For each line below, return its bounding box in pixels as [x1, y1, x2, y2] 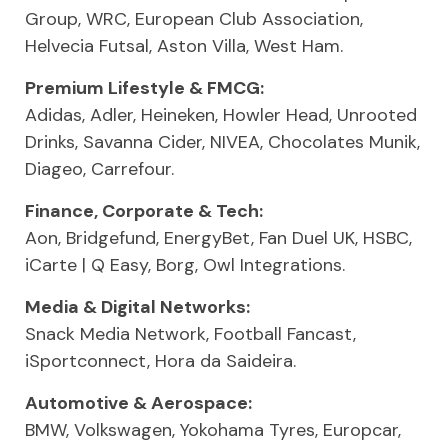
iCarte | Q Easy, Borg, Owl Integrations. [25, 253, 345, 277]
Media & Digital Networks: [25, 295, 250, 319]
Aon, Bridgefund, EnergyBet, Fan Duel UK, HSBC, [25, 226, 412, 250]
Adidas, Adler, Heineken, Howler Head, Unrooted [25, 103, 417, 127]
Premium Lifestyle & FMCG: [25, 76, 264, 100]
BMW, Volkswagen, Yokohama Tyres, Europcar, [25, 418, 401, 442]
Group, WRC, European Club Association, [25, 7, 363, 31]
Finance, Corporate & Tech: [25, 199, 263, 223]
